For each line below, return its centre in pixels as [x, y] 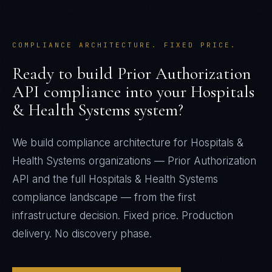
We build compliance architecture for [101, 143]
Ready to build [65, 73]
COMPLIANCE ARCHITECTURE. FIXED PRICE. [124, 45]
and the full [59, 179]
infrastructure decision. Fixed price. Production [123, 216]
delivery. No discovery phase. [82, 234]
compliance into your [115, 92]
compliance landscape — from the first [104, 197]
